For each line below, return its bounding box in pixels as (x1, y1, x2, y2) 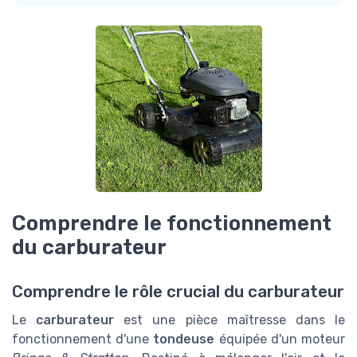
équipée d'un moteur (214, 331, 346, 347)
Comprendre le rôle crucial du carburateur (12, 281, 344, 301)
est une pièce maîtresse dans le (114, 312, 346, 328)
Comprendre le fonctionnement (12, 210, 331, 235)
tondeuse (153, 331, 215, 347)
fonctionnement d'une (12, 331, 154, 347)
